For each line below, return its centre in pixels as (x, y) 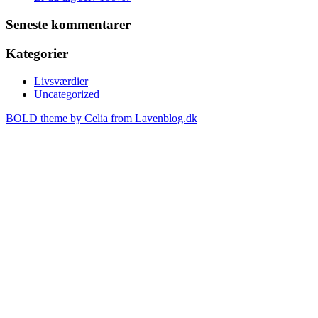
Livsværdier (61, 81)
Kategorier (37, 53)
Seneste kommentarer (68, 25)
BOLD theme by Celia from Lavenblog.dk (102, 118)
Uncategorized (67, 94)
